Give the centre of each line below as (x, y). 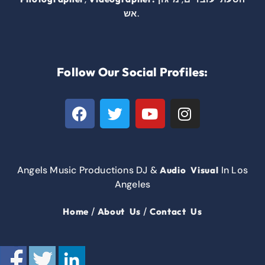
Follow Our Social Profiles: (132, 72)
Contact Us (176, 212)
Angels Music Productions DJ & (89, 170)
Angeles (132, 185)
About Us (119, 212)
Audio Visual (189, 170)
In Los (233, 170)
